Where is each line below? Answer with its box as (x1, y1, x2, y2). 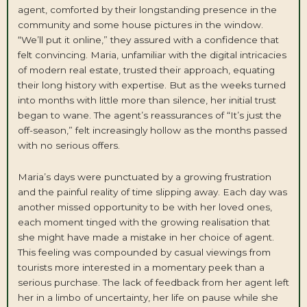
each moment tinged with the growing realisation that (17, 217, 270, 228)
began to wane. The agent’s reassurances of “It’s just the (17, 110, 282, 121)
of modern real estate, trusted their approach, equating (17, 64, 275, 76)
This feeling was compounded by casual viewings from (17, 247, 271, 258)
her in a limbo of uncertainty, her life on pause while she (17, 292, 278, 304)
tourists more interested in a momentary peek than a (17, 262, 265, 273)
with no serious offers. (17, 140, 120, 151)
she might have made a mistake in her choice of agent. (17, 232, 274, 243)
